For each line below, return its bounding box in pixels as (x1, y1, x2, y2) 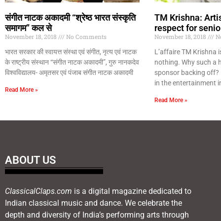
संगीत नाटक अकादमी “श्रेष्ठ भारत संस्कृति (5, 12, 136, 23)
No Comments (65, 32, 107, 40)
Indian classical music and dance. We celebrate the (5, 198, 182, 208)
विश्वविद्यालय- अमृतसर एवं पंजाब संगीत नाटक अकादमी (5, 68, 133, 76)
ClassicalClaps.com (5, 186, 72, 196)
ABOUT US (5, 153, 56, 166)
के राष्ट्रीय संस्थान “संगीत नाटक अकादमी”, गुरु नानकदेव (5, 58, 139, 66)
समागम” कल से (5, 22, 52, 33)
